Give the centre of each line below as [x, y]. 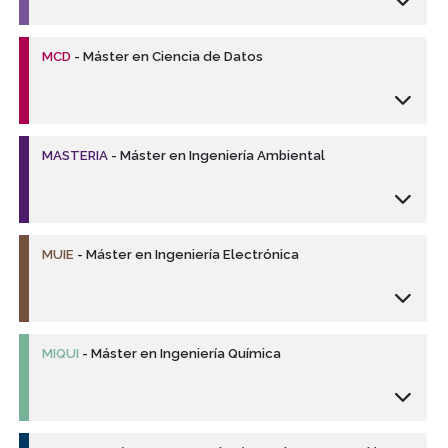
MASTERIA [75, 156]
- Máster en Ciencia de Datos [167, 57]
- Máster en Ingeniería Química [180, 354]
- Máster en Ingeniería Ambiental [217, 156]
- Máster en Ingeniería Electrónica [187, 255]
